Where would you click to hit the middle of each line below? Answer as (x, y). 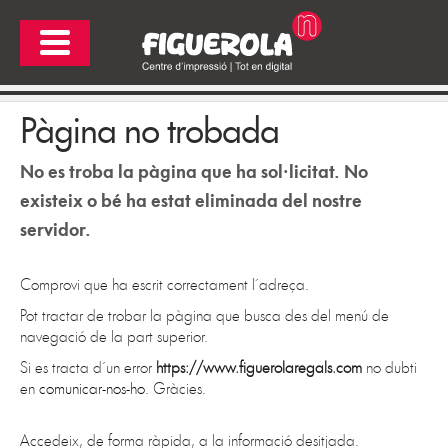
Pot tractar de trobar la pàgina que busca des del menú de (204, 315)
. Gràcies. (175, 388)
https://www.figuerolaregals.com (258, 367)
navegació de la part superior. (113, 336)
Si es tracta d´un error (87, 367)
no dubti (389, 367)
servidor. (55, 229)
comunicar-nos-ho (91, 388)
